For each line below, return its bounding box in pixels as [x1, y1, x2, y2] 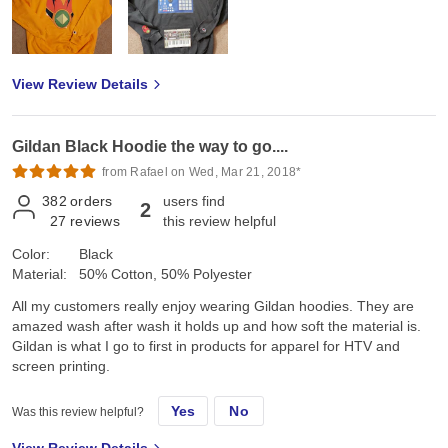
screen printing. [12, 358, 110, 375]
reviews [70, 213, 120, 230]
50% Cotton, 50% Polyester [79, 266, 252, 283]
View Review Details [12, 76, 148, 93]
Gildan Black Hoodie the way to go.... [12, 138, 288, 156]
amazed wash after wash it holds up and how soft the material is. [12, 318, 421, 335]
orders [70, 193, 113, 210]
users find [163, 193, 225, 210]
